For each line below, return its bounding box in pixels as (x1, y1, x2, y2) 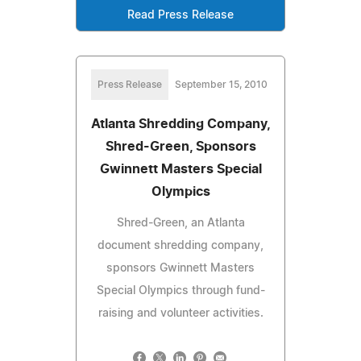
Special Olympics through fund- (96, 284, 265, 297)
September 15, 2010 (174, 79, 268, 89)
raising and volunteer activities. (98, 307, 263, 319)
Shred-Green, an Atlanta (116, 217, 245, 229)
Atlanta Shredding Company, (90, 117, 271, 131)
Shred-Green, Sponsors (105, 139, 256, 153)
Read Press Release (127, 9, 234, 21)
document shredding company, (98, 239, 263, 251)
